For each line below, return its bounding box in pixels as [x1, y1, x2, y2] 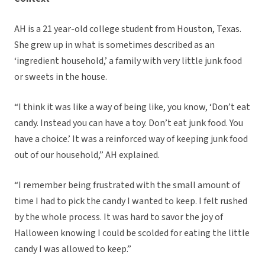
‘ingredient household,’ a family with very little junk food [14, 54, 242, 68]
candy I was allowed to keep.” [14, 243, 131, 256]
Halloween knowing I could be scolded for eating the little [14, 227, 250, 240]
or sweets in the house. [14, 70, 109, 84]
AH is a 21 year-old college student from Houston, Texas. [14, 22, 241, 36]
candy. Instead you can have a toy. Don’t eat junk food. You [14, 117, 243, 130]
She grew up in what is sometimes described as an [14, 38, 215, 52]
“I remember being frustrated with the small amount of [14, 179, 240, 192]
